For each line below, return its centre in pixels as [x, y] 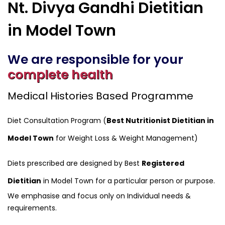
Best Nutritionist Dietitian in [160, 121]
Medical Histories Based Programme [100, 96]
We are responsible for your [95, 60]
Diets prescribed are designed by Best [75, 163]
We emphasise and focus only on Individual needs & [99, 196]
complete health [60, 75]
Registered [163, 163]
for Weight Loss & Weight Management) [126, 138]
